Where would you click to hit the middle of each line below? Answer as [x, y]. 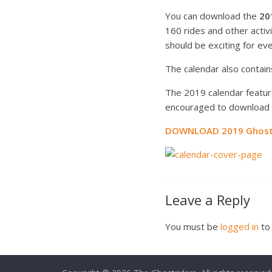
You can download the [212, 16]
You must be [193, 226]
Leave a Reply [208, 200]
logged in [240, 226]
